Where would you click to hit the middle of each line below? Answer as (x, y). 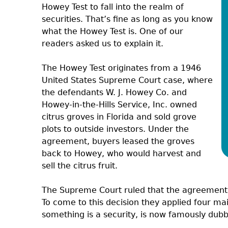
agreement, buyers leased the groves (118, 141)
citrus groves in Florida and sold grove (119, 117)
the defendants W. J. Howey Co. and (114, 92)
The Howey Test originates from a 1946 (121, 68)
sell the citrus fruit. (80, 166)
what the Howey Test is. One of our (112, 31)
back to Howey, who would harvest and (121, 153)
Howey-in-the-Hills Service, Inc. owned (119, 105)
